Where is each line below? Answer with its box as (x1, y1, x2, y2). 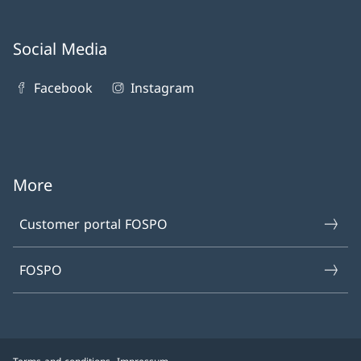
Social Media (13, 38, 107, 60)
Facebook (34, 79, 93, 97)
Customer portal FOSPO (19, 215, 168, 233)
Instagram (130, 79, 194, 97)
